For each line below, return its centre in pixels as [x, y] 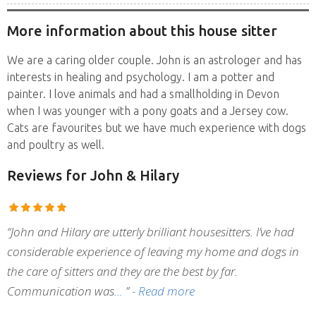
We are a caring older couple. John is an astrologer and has [154, 60]
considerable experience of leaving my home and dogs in [153, 251]
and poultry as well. [56, 144]
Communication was [61, 291]
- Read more [163, 291]
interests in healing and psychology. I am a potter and [141, 77]
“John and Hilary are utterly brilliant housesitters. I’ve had [151, 231]
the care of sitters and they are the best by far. [122, 271]
